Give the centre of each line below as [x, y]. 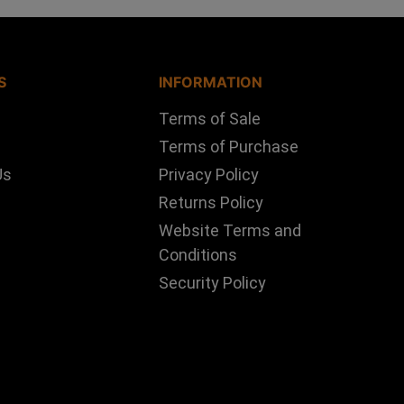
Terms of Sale [209, 119]
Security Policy [212, 283]
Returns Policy [211, 203]
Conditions [197, 255]
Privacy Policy [208, 175]
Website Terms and [230, 231]
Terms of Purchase [228, 147]
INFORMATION [210, 83]
